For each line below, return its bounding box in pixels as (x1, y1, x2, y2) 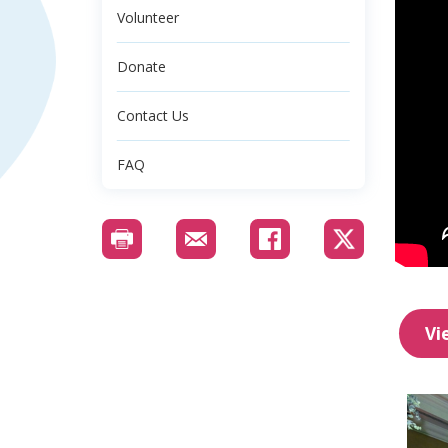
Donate (117, 57, 166, 76)
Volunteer (117, 8, 179, 27)
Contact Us (117, 106, 189, 125)
